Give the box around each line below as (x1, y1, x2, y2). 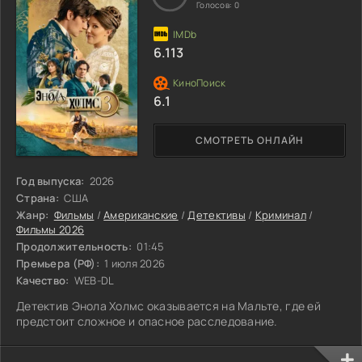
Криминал (255, 207, 307, 222)
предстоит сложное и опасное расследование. (16, 313, 278, 329)
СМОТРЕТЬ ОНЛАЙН (196, 133, 304, 148)
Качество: (16, 272, 69, 288)
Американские (103, 207, 179, 222)
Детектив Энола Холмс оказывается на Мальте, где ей (16, 297, 321, 314)
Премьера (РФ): (16, 255, 99, 271)
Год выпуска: (16, 173, 85, 188)
